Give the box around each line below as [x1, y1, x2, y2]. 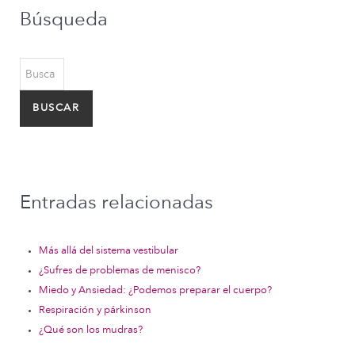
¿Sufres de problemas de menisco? [39, 265, 200, 276]
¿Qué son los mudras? [39, 325, 143, 335]
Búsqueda [20, 10, 108, 29]
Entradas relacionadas [20, 193, 213, 212]
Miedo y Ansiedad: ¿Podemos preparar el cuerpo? [39, 285, 272, 296]
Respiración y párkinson [39, 305, 151, 315]
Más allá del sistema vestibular [39, 246, 178, 256]
